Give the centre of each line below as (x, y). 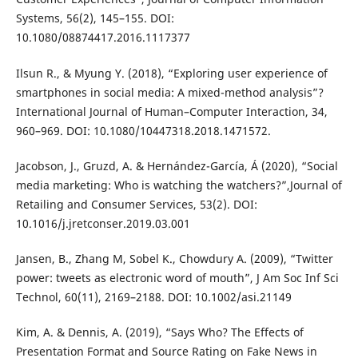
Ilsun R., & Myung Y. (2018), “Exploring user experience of (171, 73)
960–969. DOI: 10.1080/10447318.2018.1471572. (143, 130)
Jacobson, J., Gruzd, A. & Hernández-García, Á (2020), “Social (177, 165)
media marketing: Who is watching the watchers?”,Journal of (179, 185)
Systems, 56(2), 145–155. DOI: (95, 18)
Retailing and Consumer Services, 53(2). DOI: (136, 204)
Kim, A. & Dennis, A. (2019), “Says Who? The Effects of (159, 332)
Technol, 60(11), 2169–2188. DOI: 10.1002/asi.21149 (153, 296)
